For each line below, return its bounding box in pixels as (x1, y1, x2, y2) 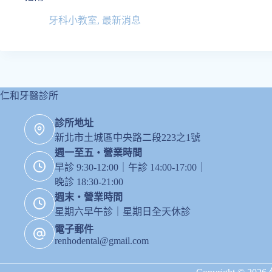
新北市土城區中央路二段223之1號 (55, 132, 200, 143)
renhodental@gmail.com (55, 236, 149, 246)
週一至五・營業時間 (55, 148, 142, 158)
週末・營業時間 (55, 192, 123, 202)
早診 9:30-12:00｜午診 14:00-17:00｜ (55, 162, 206, 172)
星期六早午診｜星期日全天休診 (55, 206, 191, 217)
